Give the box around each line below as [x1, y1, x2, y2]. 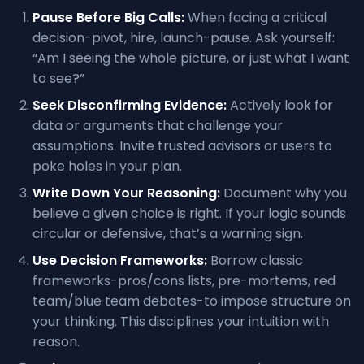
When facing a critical [184, 8, 327, 27]
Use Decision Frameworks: [32, 251, 207, 270]
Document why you [220, 184, 347, 202]
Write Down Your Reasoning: [32, 184, 220, 202]
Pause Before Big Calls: [32, 8, 184, 27]
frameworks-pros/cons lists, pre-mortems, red [32, 271, 336, 290]
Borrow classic [207, 251, 303, 270]
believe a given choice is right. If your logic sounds [32, 204, 346, 223]
